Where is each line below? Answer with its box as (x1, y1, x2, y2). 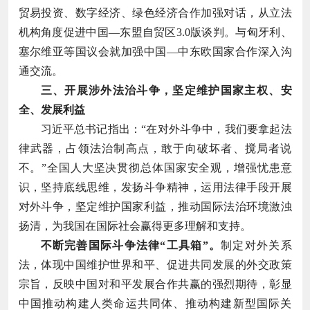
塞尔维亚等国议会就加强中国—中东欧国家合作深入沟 (18, 45, 292, 57)
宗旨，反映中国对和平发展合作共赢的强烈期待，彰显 (18, 277, 292, 290)
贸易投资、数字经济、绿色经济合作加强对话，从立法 (18, 6, 292, 19)
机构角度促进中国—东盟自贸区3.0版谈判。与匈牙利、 (18, 26, 292, 38)
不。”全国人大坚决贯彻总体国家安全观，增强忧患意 (18, 161, 292, 174)
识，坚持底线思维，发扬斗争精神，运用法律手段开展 (18, 181, 292, 193)
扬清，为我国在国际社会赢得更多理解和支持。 (18, 219, 251, 232)
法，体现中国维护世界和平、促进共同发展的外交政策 (18, 258, 292, 271)
